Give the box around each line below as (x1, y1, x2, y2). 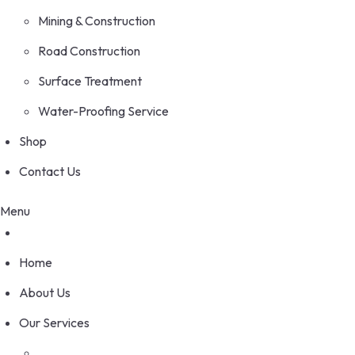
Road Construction (38, 42, 140, 59)
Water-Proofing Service (38, 102, 169, 119)
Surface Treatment (38, 72, 142, 89)
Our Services (19, 314, 90, 330)
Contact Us (19, 162, 81, 179)
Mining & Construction (38, 12, 155, 29)
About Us (19, 284, 71, 300)
